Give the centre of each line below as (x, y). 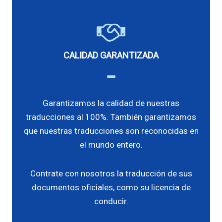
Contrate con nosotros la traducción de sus (111, 174)
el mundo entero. (111, 145)
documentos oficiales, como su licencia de (111, 188)
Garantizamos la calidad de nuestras (111, 103)
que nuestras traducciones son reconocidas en (111, 131)
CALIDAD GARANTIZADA (111, 55)
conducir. (111, 201)
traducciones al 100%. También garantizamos (111, 117)
